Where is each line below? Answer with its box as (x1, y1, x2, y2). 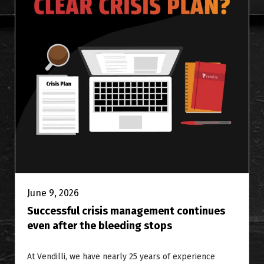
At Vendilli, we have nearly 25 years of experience (27, 251, 215, 262)
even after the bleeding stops (27, 219, 172, 232)
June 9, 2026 (27, 187, 79, 199)
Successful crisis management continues (27, 204, 225, 217)
